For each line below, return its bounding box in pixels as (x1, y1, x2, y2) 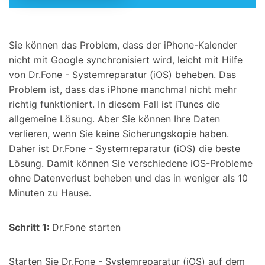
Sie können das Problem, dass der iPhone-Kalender (9, 38, 237, 51)
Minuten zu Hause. (9, 186, 91, 199)
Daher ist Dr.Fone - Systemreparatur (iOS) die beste (9, 142, 240, 154)
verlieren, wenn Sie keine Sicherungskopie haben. (9, 127, 229, 140)
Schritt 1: (9, 221, 52, 233)
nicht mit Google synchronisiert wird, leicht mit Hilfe (9, 53, 243, 66)
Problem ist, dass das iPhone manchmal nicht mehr (9, 83, 237, 95)
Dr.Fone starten (52, 221, 121, 233)
